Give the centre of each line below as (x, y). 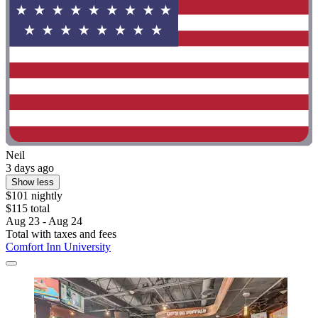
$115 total (28, 208)
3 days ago (30, 168)
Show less (33, 182)
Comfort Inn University (58, 246)
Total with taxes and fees (61, 234)
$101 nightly (34, 195)
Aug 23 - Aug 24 (44, 221)
